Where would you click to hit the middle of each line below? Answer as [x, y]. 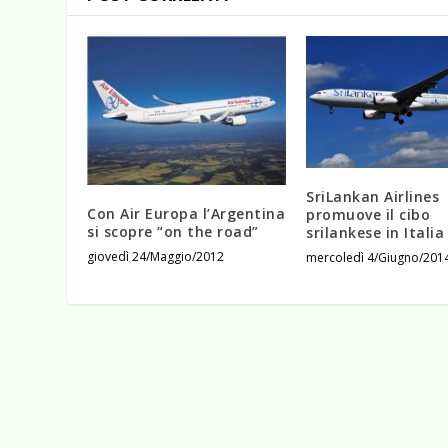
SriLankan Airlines [372, 197]
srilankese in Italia [375, 233]
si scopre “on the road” [173, 231]
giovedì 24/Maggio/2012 [156, 256]
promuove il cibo [368, 215]
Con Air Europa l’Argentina [186, 213]
